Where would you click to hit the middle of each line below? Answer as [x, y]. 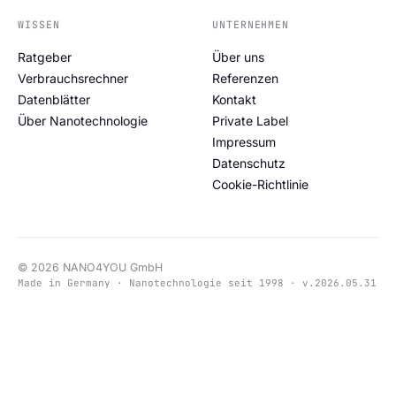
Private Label [250, 120]
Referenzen [245, 78]
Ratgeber [45, 57]
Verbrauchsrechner [73, 78]
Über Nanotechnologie [83, 120]
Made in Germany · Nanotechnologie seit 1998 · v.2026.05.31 [197, 282]
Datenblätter [54, 99]
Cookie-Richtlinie [260, 184]
